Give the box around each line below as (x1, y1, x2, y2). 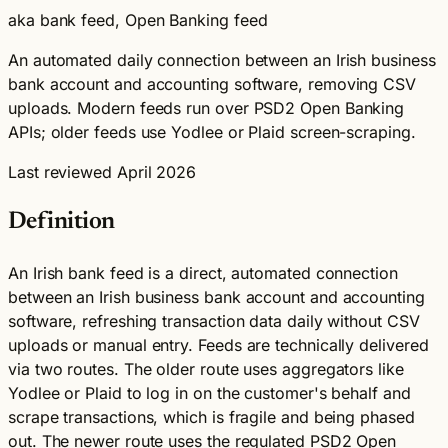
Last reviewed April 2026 (8, 161, 197, 182)
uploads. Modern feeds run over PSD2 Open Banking (8, 97, 405, 118)
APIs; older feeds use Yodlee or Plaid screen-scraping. (8, 121, 416, 142)
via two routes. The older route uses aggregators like (8, 358, 404, 379)
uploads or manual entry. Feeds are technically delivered (8, 334, 429, 355)
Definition (8, 209, 115, 234)
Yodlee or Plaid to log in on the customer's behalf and (8, 382, 411, 403)
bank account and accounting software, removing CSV (8, 73, 417, 94)
